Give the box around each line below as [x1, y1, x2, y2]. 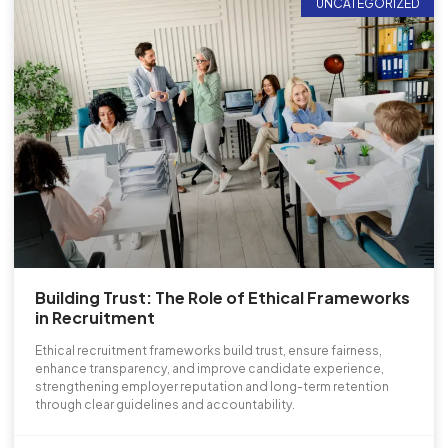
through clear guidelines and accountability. [35, 397, 295, 413]
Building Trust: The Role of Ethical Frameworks [35, 287, 410, 309]
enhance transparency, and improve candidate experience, [35, 361, 384, 377]
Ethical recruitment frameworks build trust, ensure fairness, [35, 343, 382, 359]
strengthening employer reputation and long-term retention [35, 379, 389, 395]
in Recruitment [35, 307, 155, 329]
